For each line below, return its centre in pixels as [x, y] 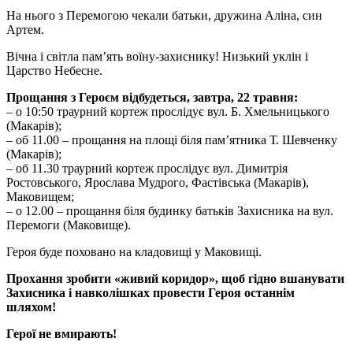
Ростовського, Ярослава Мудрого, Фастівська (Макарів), [158, 182]
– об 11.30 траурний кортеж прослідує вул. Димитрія [147, 168]
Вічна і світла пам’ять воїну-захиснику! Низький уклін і [157, 56]
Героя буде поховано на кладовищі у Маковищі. [134, 252]
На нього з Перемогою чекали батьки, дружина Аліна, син [164, 15]
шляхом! [31, 307]
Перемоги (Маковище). [69, 225]
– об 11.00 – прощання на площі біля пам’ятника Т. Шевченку [172, 140]
